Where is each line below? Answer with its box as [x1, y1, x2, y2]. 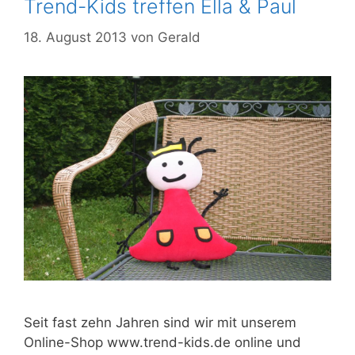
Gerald [158, 29, 200, 45]
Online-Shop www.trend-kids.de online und [24, 334, 301, 351]
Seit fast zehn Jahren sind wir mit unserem [24, 315, 296, 331]
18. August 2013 [24, 29, 127, 45]
